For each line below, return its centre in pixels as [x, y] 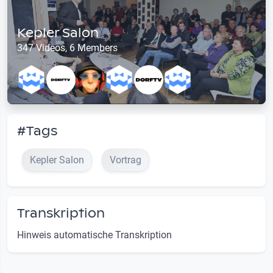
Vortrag [126, 160]
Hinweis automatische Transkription [94, 235]
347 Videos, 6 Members [67, 48]
